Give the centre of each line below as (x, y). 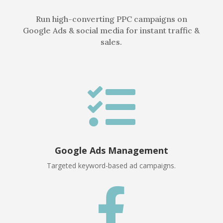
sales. (111, 42)
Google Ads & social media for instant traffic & (111, 31)
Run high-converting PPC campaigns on (111, 19)
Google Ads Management (111, 151)
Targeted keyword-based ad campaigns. (111, 166)
